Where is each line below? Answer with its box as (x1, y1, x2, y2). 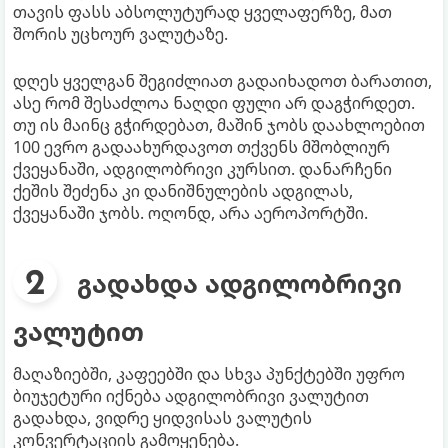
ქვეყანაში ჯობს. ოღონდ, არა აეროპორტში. (13, 202, 368, 225)
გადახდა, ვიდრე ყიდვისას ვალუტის (13, 407, 312, 430)
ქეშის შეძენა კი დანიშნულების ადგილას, (13, 180, 353, 203)
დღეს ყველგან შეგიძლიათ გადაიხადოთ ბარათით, (13, 70, 432, 93)
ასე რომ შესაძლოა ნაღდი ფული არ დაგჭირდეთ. (13, 92, 415, 115)
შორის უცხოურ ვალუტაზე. (13, 23, 228, 46)
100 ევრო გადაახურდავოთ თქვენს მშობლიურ (13, 136, 390, 159)
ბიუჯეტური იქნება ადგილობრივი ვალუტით (13, 385, 369, 408)
